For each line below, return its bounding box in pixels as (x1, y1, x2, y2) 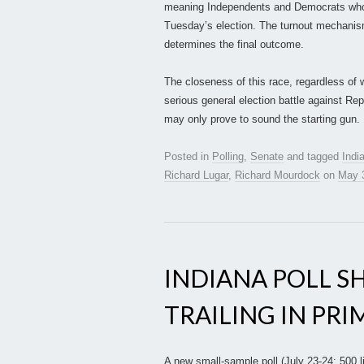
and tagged (284, 150, 342, 163)
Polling (212, 150, 244, 163)
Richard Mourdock (235, 169, 320, 182)
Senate (250, 150, 284, 163)
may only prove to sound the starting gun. (164, 113, 360, 126)
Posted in (164, 150, 212, 163)
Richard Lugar (164, 169, 228, 182)
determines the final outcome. (164, 38, 304, 51)
